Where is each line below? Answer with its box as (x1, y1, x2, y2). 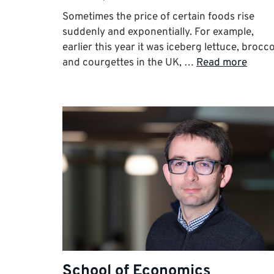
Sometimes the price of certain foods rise (62, 10, 254, 24)
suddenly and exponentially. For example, (62, 25, 254, 39)
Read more (196, 56, 247, 70)
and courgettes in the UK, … (62, 56, 196, 70)
